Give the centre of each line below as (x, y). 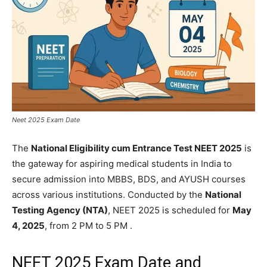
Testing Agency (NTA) (60, 210)
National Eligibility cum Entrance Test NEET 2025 (136, 148)
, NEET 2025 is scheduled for (170, 210)
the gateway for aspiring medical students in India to (122, 164)
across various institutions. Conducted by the (108, 195)
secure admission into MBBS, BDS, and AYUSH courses (129, 179)
